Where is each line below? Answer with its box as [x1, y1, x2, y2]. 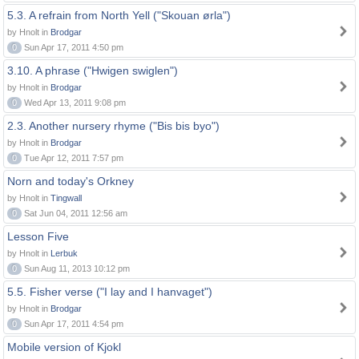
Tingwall [50, 193, 82, 203]
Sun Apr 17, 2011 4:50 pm [22, 42, 123, 52]
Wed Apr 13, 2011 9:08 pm [22, 98, 126, 107]
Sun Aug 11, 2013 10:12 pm [22, 264, 130, 273]
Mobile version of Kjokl [7, 341, 121, 353]
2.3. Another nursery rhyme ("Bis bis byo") [7, 119, 220, 132]
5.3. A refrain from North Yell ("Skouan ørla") [7, 9, 231, 22]
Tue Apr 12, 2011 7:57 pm [22, 153, 123, 163]
